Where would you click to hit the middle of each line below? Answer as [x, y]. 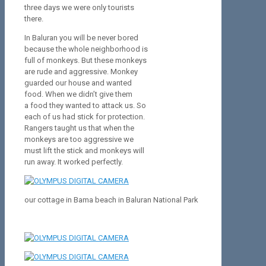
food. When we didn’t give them [78, 94]
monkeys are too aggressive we [79, 140]
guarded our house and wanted [78, 83]
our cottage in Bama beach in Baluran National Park [111, 200]
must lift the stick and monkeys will [84, 151]
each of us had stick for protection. [85, 117]
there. [34, 19]
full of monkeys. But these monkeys [85, 61]
